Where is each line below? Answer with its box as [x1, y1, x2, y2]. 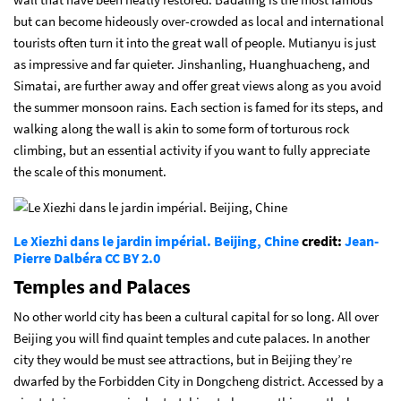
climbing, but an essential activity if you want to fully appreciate [13, 141, 370, 158]
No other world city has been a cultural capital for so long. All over [13, 307, 379, 325]
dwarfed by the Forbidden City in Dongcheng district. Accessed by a [13, 371, 384, 389]
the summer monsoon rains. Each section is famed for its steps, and [13, 98, 383, 115]
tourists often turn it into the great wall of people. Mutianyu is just [13, 33, 376, 51]
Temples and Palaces [13, 273, 191, 299]
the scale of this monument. [13, 162, 166, 180]
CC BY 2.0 [105, 248, 160, 267]
